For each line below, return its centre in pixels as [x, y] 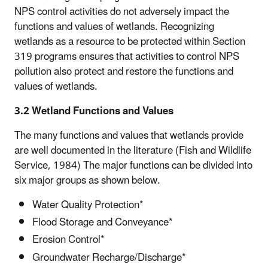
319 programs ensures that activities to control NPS [127, 57]
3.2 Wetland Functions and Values [94, 111]
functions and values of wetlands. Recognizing [114, 27]
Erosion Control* [68, 240]
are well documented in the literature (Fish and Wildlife [133, 150]
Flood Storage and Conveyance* [103, 223]
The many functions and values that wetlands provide [129, 135]
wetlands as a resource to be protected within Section [130, 42]
